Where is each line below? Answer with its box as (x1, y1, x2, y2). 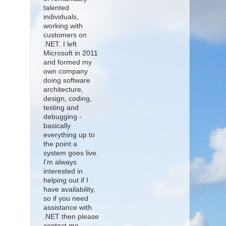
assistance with (43, 204, 92, 212)
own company (43, 68, 88, 76)
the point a (43, 140, 77, 148)
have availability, (43, 186, 95, 194)
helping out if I (43, 177, 88, 185)
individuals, (43, 13, 79, 21)
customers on (43, 31, 87, 39)
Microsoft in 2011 (43, 49, 98, 58)
